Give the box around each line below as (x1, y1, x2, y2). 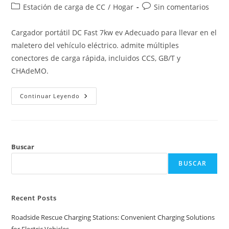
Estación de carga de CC (23, 2, 106, 12)
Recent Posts (11, 193, 57, 202)
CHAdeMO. (11, 65, 49, 76)
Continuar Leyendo (20, 91, 80, 100)
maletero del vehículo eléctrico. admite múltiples (11, 40, 179, 50)
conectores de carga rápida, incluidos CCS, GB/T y (11, 53, 181, 63)
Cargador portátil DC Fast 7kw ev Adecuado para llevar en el (11, 27, 217, 37)
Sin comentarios (154, 2, 210, 12)
